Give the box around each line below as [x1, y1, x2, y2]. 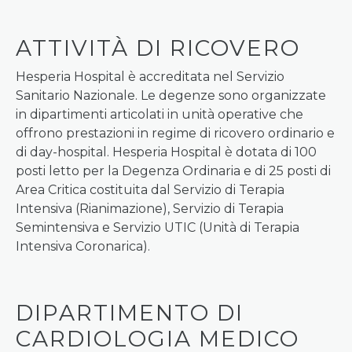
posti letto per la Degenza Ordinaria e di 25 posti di [16, 163, 331, 178]
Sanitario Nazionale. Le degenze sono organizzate [16, 88, 326, 103]
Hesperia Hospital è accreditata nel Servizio [16, 69, 284, 84]
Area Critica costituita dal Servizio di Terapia [16, 182, 284, 197]
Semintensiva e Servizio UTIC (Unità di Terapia [16, 220, 299, 235]
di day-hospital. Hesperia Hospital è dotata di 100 [16, 145, 317, 159]
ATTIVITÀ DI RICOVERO [16, 35, 300, 61]
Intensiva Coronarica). [16, 239, 150, 254]
